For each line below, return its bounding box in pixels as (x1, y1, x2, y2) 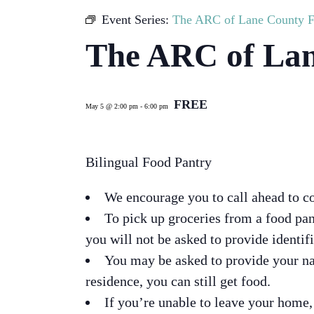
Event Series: (102, 13, 172, 27)
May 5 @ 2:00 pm (86, 102, 138, 111)
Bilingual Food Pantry (86, 154, 212, 170)
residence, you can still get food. (86, 273, 271, 289)
